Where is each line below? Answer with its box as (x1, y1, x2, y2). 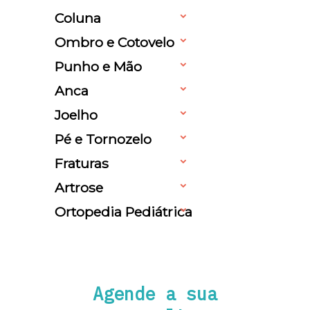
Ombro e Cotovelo (55, 33, 174, 51)
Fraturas (55, 154, 109, 172)
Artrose (55, 179, 103, 196)
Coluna (55, 9, 101, 26)
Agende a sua (93, 282, 217, 306)
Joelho (55, 106, 98, 123)
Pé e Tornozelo (55, 130, 152, 147)
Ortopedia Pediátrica (55, 203, 192, 220)
